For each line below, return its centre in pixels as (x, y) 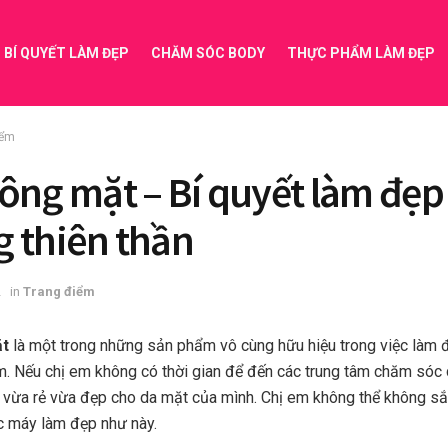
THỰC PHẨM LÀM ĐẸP (361, 53)
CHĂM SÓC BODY (208, 53)
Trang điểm (59, 291)
